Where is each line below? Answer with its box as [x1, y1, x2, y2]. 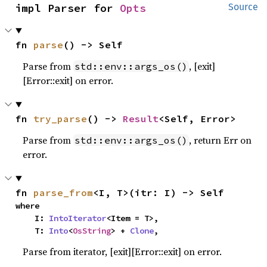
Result [123, 113, 159, 125]
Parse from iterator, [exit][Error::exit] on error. [23, 245, 222, 258]
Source [228, 1, 258, 13]
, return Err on [189, 133, 252, 147]
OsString [73, 225, 111, 236]
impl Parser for [15, 1, 120, 15]
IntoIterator [49, 213, 107, 223]
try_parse [33, 113, 88, 125]
